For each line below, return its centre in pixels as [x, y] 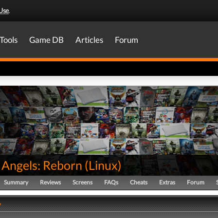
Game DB [46, 40]
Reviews [50, 182]
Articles [89, 40]
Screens [82, 182]
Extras [167, 182]
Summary [16, 182]
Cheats [139, 182]
